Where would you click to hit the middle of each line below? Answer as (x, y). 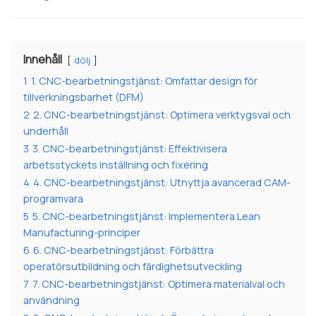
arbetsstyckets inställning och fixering (116, 165)
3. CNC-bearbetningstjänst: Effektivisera (130, 149)
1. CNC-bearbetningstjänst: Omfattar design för (144, 81)
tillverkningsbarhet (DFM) (84, 97)
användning (51, 300)
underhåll (46, 131)
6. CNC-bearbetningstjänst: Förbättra (123, 250)
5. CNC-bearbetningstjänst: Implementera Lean (146, 217)
